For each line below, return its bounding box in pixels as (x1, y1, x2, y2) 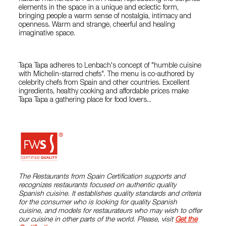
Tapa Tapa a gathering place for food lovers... (19, 97, 152, 104)
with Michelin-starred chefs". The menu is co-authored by (19, 71, 194, 78)
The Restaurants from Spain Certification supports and (19, 174, 186, 181)
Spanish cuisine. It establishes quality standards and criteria (19, 191, 201, 198)
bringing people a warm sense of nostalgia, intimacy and (19, 13, 192, 20)
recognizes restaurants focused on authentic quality (19, 182, 177, 190)
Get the (175, 216, 198, 224)
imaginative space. (19, 30, 78, 37)
